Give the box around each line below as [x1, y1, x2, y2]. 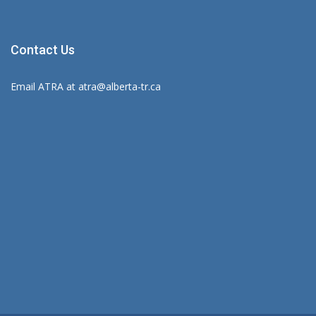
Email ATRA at [11, 80, 78, 93]
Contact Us [11, 42, 75, 57]
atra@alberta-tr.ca [78, 80, 161, 93]
